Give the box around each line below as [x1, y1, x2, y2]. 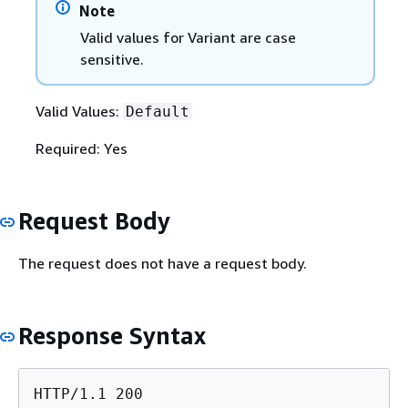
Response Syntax [18, 321, 206, 350]
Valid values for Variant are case [79, 27, 296, 46]
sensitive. [79, 49, 144, 68]
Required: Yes [35, 138, 127, 158]
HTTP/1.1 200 [34, 384, 143, 403]
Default [125, 102, 189, 120]
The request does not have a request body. [18, 254, 307, 272]
